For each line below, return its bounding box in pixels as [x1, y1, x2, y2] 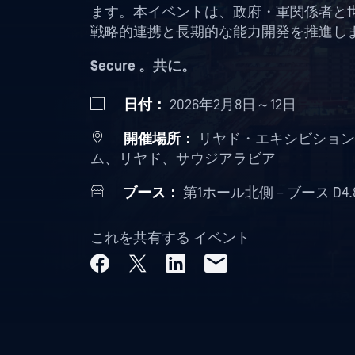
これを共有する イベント [90, 229, 250, 246]
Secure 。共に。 [90, 57, 196, 74]
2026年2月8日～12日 [166, 96, 296, 113]
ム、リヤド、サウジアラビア [90, 150, 276, 167]
